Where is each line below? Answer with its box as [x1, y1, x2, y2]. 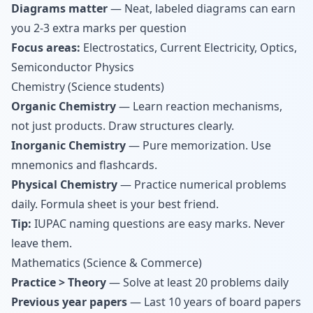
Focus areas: [11, 40, 80, 55]
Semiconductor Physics [11, 59, 134, 75]
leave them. [11, 235, 72, 251]
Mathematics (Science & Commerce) [11, 255, 202, 270]
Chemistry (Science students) [11, 79, 164, 94]
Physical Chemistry [11, 177, 117, 192]
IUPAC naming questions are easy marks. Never [31, 216, 285, 231]
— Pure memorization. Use [126, 138, 271, 153]
